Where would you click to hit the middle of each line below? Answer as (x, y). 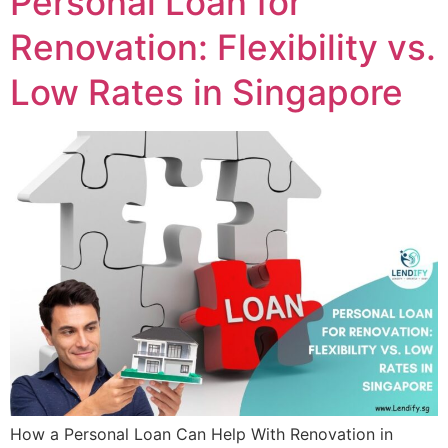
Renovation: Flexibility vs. (223, 46)
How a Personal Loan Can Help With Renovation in (201, 434)
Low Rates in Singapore (206, 91)
